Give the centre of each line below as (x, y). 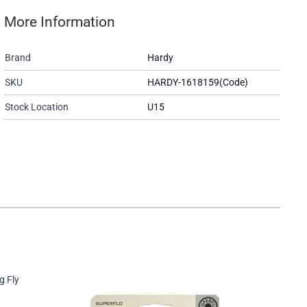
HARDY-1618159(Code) (197, 83)
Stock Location (36, 107)
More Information (59, 22)
